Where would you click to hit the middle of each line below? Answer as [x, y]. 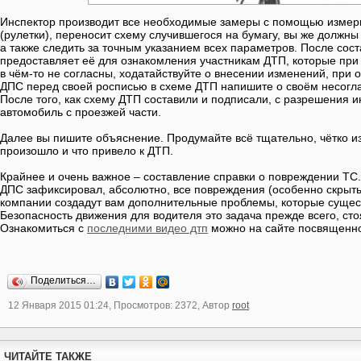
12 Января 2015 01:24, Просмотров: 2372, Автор [120, 305]
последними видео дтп [147, 228]
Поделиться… [63, 280]
